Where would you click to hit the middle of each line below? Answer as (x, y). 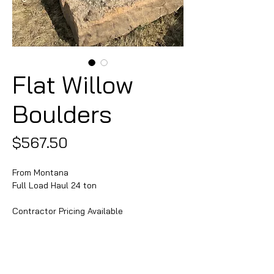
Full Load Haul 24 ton (54, 185)
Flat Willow (73, 84)
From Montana (40, 172)
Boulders (62, 114)
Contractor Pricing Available (68, 211)
